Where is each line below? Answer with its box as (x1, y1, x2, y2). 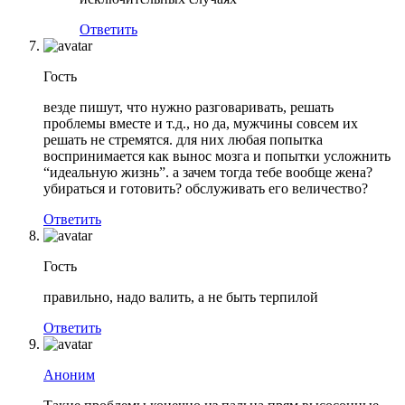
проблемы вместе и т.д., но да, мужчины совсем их (43, 116, 358, 132)
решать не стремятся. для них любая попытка (43, 132, 323, 148)
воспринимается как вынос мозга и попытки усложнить (43, 148, 391, 165)
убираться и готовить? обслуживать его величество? (43, 181, 368, 197)
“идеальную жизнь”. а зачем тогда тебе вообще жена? (43, 165, 372, 181)
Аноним (43, 367, 95, 383)
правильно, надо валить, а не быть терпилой (43, 289, 318, 306)
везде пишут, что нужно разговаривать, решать (43, 99, 334, 116)
